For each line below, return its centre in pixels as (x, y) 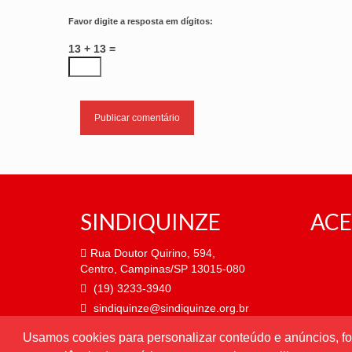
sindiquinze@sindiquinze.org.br (170, 308)
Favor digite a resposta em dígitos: (141, 21)
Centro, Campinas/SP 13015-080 (163, 268)
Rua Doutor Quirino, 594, (153, 253)
